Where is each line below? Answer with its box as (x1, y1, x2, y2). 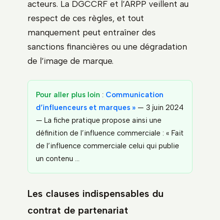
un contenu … (36, 154, 80, 163)
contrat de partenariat (27, 204, 128, 216)
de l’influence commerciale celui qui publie (36, 141, 179, 150)
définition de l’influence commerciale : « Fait (36, 128, 184, 137)
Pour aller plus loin (36, 90, 100, 99)
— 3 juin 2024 (136, 103, 184, 112)
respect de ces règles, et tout (27, 13, 144, 23)
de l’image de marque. (27, 55, 113, 66)
